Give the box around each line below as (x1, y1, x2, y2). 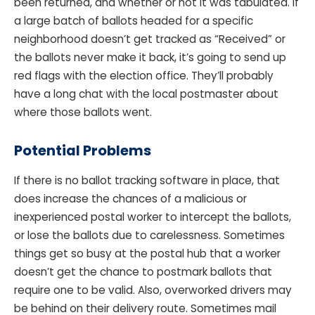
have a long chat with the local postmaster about (14, 86, 278, 102)
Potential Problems (14, 141, 151, 161)
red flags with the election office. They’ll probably (14, 68, 274, 84)
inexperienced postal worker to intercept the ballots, (14, 209, 291, 224)
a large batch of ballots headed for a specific (14, 13, 253, 29)
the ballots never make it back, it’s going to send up (14, 50, 286, 65)
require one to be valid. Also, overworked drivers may (14, 282, 292, 297)
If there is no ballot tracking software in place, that (14, 172, 280, 188)
